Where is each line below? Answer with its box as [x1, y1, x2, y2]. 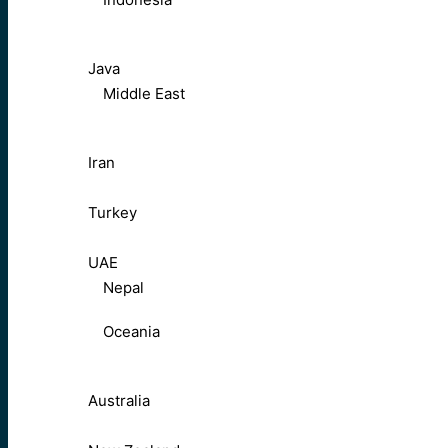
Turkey [88, 203, 137, 223]
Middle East [103, 84, 185, 104]
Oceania [103, 322, 160, 342]
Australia [88, 391, 150, 411]
